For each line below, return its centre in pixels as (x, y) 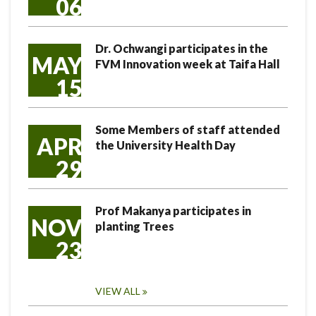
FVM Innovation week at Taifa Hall (188, 64)
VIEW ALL (118, 291)
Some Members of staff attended (188, 129)
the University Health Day (165, 145)
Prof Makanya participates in (173, 211)
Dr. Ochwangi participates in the (182, 48)
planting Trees (135, 226)
